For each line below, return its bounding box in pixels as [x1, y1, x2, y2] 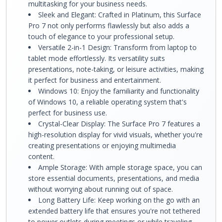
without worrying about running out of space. [28, 184, 173, 194]
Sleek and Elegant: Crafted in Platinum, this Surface [38, 10, 201, 19]
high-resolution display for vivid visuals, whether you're [28, 130, 203, 139]
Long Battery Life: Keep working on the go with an [38, 195, 200, 205]
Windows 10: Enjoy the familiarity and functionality [38, 86, 199, 96]
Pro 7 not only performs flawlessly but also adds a [28, 21, 189, 30]
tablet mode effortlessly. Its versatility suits [28, 54, 165, 63]
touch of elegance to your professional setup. [28, 32, 174, 41]
